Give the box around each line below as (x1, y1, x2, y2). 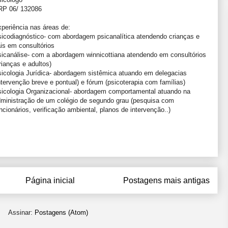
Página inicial (25, 176, 75, 185)
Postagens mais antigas (123, 176, 210, 185)
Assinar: (8, 209, 35, 217)
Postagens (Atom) (34, 209, 88, 217)
